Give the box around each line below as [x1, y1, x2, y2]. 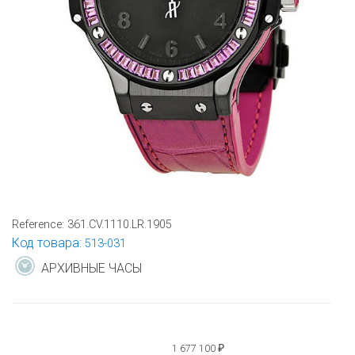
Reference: [12, 218, 67, 232]
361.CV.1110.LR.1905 [67, 218, 172, 232]
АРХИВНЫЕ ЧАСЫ [41, 261, 142, 277]
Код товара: [12, 235, 85, 251]
